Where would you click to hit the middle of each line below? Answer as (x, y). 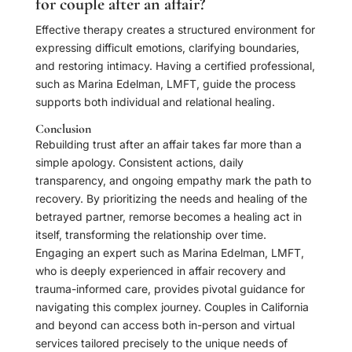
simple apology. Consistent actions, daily (139, 163)
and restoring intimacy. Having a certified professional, (175, 66)
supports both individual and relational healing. (155, 102)
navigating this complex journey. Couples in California (172, 307)
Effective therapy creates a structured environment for (175, 30)
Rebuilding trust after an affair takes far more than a (168, 145)
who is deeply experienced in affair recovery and (160, 271)
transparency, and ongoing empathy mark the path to (173, 181)
